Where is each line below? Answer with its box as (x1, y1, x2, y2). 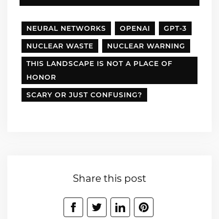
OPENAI (120, 23, 150, 33)
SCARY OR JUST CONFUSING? (26, 90, 142, 99)
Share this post (73, 172, 146, 184)
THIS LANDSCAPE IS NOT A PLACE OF (26, 59, 173, 68)
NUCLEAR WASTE (26, 41, 93, 50)
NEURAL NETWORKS (26, 23, 106, 33)
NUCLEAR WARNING (107, 41, 185, 50)
